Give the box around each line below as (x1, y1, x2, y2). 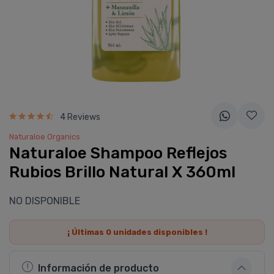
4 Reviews (60, 111, 100, 122)
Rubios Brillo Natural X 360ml (9, 163, 235, 182)
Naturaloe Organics (9, 132, 80, 141)
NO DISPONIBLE (9, 195, 80, 207)
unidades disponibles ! (111, 228, 207, 237)
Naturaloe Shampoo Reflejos (9, 144, 227, 163)
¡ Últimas (67, 228, 106, 237)
